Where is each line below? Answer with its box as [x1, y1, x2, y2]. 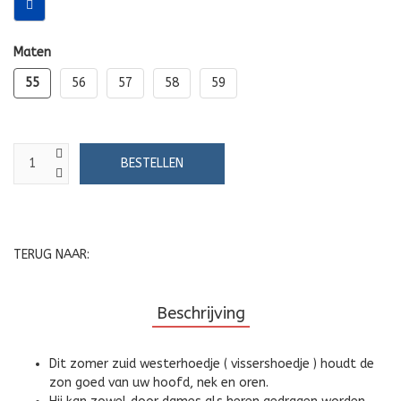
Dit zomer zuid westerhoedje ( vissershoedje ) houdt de [49, 356, 374, 372]
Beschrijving [156, 303, 245, 324]
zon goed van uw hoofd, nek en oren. [49, 375, 269, 391]
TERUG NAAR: [13, 247, 90, 263]
